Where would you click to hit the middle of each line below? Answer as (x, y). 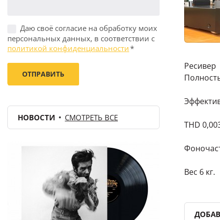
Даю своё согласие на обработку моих (89, 28)
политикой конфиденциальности (68, 48)
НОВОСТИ (36, 117)
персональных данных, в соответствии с (81, 38)
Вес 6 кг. (200, 172)
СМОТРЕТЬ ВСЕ (91, 117)
